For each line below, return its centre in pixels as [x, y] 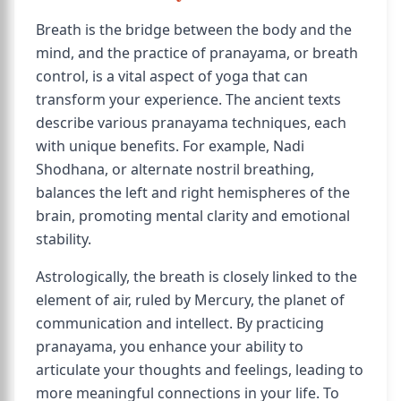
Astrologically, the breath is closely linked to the [196, 277]
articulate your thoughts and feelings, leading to [200, 370]
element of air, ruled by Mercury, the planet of [190, 300]
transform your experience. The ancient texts [188, 99]
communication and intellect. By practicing [180, 323]
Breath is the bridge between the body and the [194, 30]
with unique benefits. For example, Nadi [170, 146]
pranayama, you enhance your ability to [170, 346]
